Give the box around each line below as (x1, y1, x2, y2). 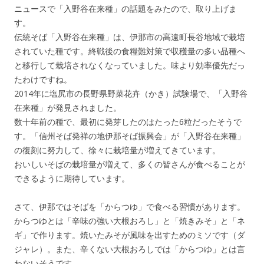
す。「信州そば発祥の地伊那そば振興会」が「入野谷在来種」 (14, 130, 245, 141)
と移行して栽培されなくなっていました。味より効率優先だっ (14, 59, 245, 71)
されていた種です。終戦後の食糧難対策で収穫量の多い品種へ (14, 45, 245, 57)
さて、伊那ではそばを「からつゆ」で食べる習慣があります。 (14, 200, 245, 212)
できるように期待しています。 (14, 172, 130, 184)
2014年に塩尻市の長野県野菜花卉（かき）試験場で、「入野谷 (14, 87, 247, 99)
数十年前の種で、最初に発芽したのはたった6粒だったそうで (14, 115, 242, 127)
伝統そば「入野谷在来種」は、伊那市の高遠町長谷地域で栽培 (14, 31, 245, 42)
